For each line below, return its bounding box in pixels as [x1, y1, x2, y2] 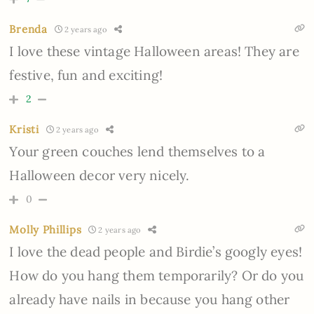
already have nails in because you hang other [9, 291, 290, 308]
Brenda [9, 22, 48, 36]
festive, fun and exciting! [9, 67, 163, 84]
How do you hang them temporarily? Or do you [9, 267, 304, 285]
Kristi [9, 123, 39, 137]
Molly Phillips [9, 223, 82, 237]
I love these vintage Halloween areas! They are [9, 43, 299, 60]
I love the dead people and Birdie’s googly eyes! [9, 243, 303, 261]
